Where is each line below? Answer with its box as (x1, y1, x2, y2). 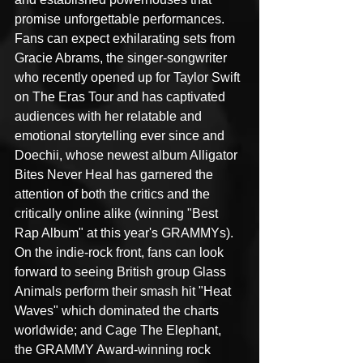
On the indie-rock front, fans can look (15, 246, 227, 259)
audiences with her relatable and (15, 109, 205, 123)
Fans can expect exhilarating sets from (15, 32, 238, 45)
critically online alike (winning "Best (15, 207, 221, 220)
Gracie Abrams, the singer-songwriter (15, 51, 230, 65)
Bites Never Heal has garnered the (15, 168, 216, 181)
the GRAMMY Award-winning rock (15, 343, 214, 357)
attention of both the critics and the (15, 187, 213, 201)
